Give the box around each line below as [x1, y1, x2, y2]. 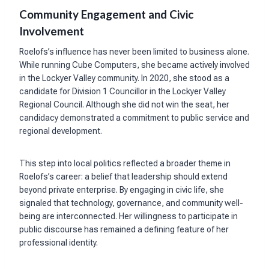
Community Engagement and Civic [19, 7, 193, 21]
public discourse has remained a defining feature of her [19, 225, 229, 235]
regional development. [19, 126, 102, 136]
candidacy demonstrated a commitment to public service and [19, 113, 249, 123]
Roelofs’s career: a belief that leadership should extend [19, 172, 228, 182]
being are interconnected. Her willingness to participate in [19, 211, 238, 222]
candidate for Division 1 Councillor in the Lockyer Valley [19, 86, 226, 97]
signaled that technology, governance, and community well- [19, 198, 243, 208]
